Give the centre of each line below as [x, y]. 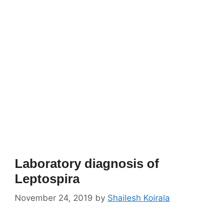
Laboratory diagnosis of [87, 163]
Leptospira [47, 179]
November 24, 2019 [54, 198]
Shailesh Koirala [139, 198]
